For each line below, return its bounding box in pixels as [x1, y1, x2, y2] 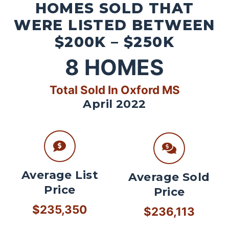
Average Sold [128, 170, 210, 185]
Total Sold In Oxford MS [49, 83, 180, 97]
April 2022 [83, 97, 146, 111]
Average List [21, 168, 99, 182]
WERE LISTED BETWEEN [14, 16, 215, 34]
